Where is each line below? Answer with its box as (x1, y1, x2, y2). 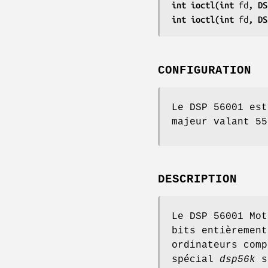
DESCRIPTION (158, 173, 237, 187)
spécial (172, 254, 220, 266)
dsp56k (220, 254, 255, 266)
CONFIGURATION (158, 63, 251, 77)
